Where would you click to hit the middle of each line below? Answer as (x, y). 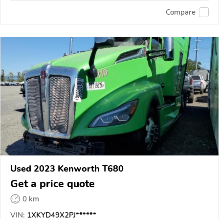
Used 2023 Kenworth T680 (67, 169)
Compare (181, 12)
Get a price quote (53, 184)
